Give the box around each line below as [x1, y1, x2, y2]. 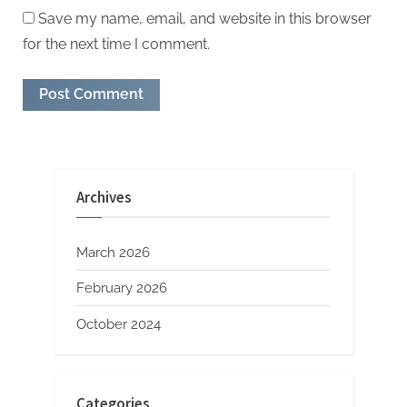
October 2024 [76, 315, 161, 333]
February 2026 [76, 280, 167, 297]
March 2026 [76, 244, 150, 262]
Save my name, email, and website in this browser [38, 9, 372, 27]
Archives [76, 187, 131, 207]
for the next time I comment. [23, 35, 210, 53]
